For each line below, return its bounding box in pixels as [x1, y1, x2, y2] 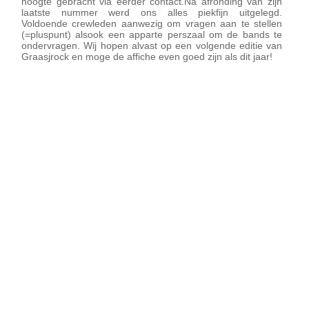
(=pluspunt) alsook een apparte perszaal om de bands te [21, 29, 282, 40]
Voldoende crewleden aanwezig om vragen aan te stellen [21, 18, 282, 29]
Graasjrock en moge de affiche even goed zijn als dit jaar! [21, 51, 272, 62]
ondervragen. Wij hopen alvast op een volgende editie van [21, 40, 282, 51]
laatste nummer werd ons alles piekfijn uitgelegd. [21, 7, 282, 18]
